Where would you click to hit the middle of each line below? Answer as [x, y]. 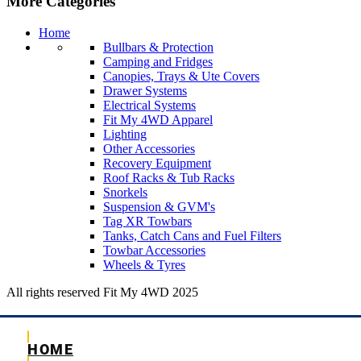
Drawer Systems [145, 90]
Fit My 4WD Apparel [158, 119]
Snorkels [125, 192]
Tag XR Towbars [147, 221]
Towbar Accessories [154, 250]
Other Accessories [149, 148]
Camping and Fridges [158, 61]
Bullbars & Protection [158, 47]
